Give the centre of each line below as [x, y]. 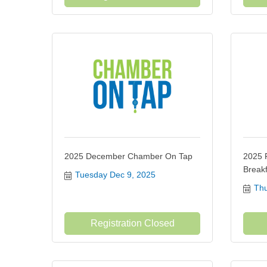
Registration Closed [132, 223]
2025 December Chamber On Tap [128, 156]
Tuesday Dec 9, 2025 [115, 175]
